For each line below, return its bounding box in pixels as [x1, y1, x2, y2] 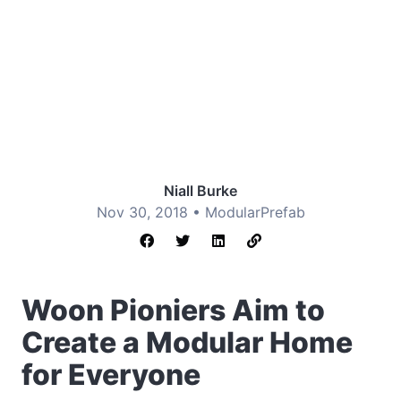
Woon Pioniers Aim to [21, 293, 325, 328]
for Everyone [21, 357, 200, 392]
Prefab [260, 203, 305, 221]
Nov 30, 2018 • [96, 203, 205, 221]
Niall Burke [164, 182, 237, 200]
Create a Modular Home [21, 325, 353, 360]
